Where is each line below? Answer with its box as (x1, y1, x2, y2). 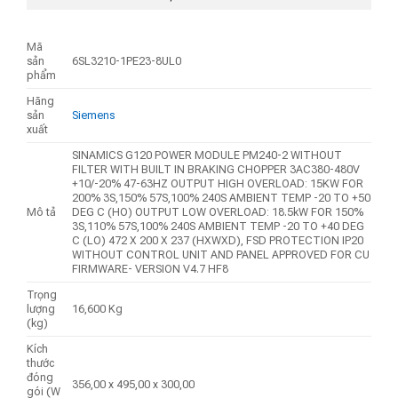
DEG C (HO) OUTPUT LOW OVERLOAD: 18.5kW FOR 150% (72, 205, 364, 219)
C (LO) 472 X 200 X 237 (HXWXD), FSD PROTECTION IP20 (72, 234, 364, 248)
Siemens (72, 108, 115, 123)
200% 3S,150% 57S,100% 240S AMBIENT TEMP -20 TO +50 (72, 191, 371, 205)
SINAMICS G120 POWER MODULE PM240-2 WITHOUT (72, 148, 343, 163)
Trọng (27, 288, 57, 302)
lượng (27, 302, 55, 316)
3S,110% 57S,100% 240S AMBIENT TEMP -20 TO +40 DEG (72, 219, 365, 234)
